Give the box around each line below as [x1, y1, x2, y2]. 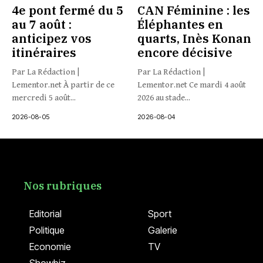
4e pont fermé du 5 [12, 2, 123, 18]
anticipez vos [12, 31, 92, 46]
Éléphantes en [137, 16, 223, 32]
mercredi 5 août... [12, 93, 76, 103]
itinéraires [12, 45, 76, 60]
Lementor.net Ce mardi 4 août [137, 80, 246, 90]
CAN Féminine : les [137, 2, 250, 18]
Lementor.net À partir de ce [12, 80, 114, 90]
